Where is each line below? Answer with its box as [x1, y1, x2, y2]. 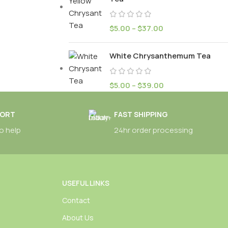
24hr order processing [113, 125, 193, 135]
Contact [62, 195, 90, 205]
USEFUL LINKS [62, 178, 109, 188]
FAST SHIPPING [113, 109, 168, 119]
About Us [62, 213, 94, 222]
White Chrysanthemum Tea [109, 50, 211, 61]
